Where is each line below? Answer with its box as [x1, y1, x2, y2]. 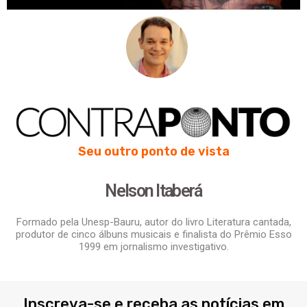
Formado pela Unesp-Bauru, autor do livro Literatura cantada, [16, 216, 291, 229]
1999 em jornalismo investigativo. [78, 241, 229, 254]
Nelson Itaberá [105, 181, 202, 201]
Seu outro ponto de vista [77, 144, 230, 160]
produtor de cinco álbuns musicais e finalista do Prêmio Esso [15, 228, 292, 241]
